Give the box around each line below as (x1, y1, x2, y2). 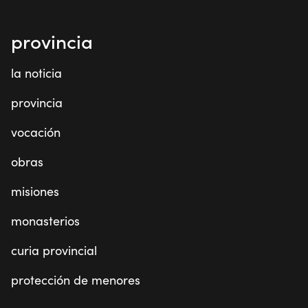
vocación (11, 124, 60, 141)
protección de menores (11, 272, 140, 289)
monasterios (11, 212, 80, 230)
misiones (11, 183, 59, 200)
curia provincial (11, 242, 97, 259)
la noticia (11, 65, 62, 82)
